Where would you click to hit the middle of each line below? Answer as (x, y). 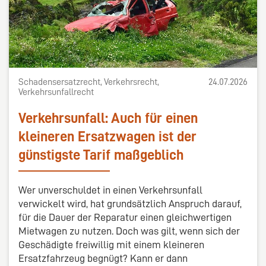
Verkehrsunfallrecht (56, 92)
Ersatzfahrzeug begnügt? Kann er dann (103, 259)
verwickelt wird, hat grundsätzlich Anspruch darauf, (130, 204)
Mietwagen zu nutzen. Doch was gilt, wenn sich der (129, 231)
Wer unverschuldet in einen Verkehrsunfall (110, 190)
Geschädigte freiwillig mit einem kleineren (111, 245)
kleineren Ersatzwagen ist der (107, 137)
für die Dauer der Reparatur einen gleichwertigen (125, 218)
